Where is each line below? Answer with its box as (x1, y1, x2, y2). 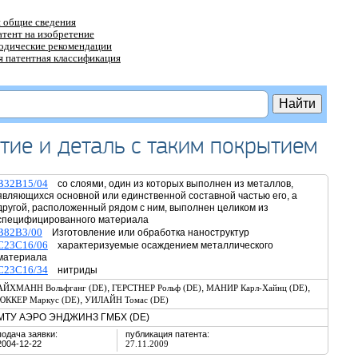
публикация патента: (125, 329, 209, 339)
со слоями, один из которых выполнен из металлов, (47, 178, 293, 189)
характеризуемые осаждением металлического (47, 240, 273, 251)
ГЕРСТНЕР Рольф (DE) (111, 283, 201, 292)
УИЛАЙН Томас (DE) (84, 295, 169, 304)
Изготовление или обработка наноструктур (42, 227, 249, 238)
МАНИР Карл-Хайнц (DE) (205, 283, 308, 292)
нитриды (47, 265, 97, 276)
